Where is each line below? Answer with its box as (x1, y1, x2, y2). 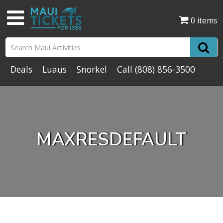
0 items (190, 15, 218, 26)
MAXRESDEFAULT (36, 127, 187, 151)
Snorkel (77, 63, 108, 75)
